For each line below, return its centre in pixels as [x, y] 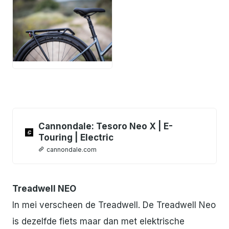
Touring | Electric [76, 137]
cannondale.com [72, 149]
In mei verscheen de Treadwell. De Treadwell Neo [114, 205]
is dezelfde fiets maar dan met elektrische [98, 221]
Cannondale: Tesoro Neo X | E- [106, 126]
